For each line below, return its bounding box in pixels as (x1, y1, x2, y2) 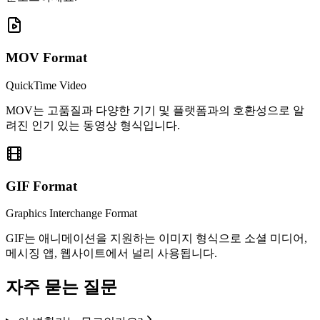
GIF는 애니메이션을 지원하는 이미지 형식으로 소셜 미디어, (6, 232, 307, 245)
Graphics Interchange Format (6, 207, 137, 220)
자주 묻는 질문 (6, 278, 117, 297)
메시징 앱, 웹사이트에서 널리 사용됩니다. (6, 247, 217, 260)
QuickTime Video (6, 79, 86, 91)
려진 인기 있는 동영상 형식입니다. (6, 119, 180, 131)
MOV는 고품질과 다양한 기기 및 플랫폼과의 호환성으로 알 (6, 104, 304, 116)
